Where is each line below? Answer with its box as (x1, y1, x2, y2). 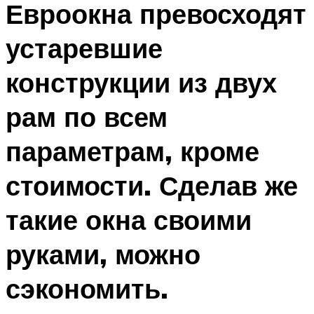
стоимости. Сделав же (6, 168, 298, 203)
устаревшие (6, 30, 163, 65)
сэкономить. (6, 271, 168, 306)
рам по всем (6, 99, 168, 134)
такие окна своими (6, 202, 252, 237)
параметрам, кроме (6, 133, 259, 168)
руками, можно (6, 236, 200, 271)
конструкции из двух (6, 64, 277, 100)
